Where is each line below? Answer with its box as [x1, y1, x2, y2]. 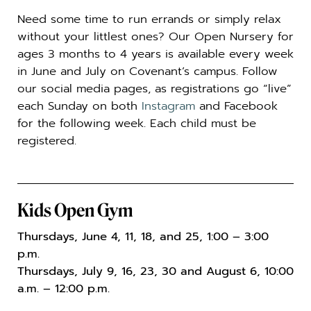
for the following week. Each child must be [17, 114, 256, 132]
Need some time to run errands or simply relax [17, 10, 281, 28]
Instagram [142, 96, 195, 115]
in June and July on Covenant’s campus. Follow [17, 62, 278, 80]
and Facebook [195, 96, 278, 115]
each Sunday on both [17, 96, 142, 115]
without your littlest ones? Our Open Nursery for [17, 27, 294, 45]
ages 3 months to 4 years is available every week [17, 44, 294, 62]
